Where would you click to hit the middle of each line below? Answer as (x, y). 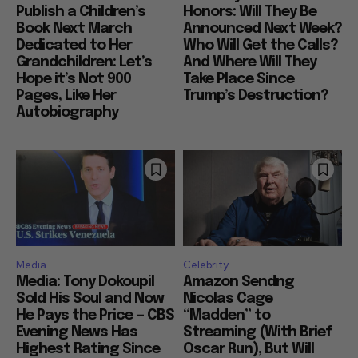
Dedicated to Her (74, 46)
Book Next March (74, 29)
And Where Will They (250, 63)
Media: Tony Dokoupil (85, 282)
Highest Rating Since (88, 349)
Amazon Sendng (239, 282)
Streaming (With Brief (257, 332)
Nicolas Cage (228, 298)
